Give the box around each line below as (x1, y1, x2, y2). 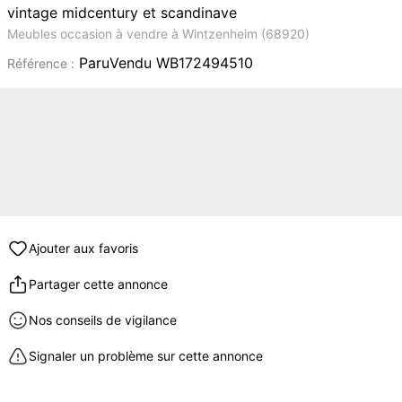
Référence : (7, 56, 74, 71)
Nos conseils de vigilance (29, 312, 177, 328)
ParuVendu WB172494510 (74, 54, 253, 72)
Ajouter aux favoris (29, 240, 138, 256)
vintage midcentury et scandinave (7, 4, 237, 22)
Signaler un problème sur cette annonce (29, 348, 263, 363)
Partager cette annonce (29, 276, 168, 292)
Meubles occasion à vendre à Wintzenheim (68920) (7, 26, 310, 41)
